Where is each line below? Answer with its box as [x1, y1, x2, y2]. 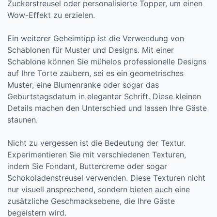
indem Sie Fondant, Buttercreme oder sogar [7, 161, 167, 171]
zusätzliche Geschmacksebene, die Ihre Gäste [7, 196, 175, 206]
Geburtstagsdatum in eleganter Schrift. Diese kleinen [7, 92, 201, 101]
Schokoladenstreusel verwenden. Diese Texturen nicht [7, 173, 205, 183]
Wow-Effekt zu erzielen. [7, 10, 95, 20]
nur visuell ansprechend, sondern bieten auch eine [7, 185, 190, 194]
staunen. [7, 115, 38, 124]
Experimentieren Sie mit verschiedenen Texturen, [7, 150, 186, 159]
